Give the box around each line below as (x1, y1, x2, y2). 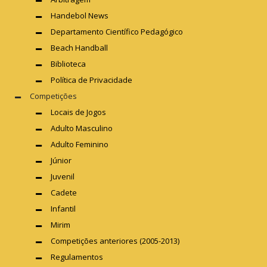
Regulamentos (51, 251, 103, 262)
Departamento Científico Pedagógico (51, 26, 183, 37)
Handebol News (51, 10, 108, 21)
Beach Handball (51, 42, 108, 53)
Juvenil (51, 170, 74, 182)
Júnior (51, 154, 72, 166)
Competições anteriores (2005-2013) (51, 235, 179, 246)
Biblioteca (51, 58, 88, 69)
